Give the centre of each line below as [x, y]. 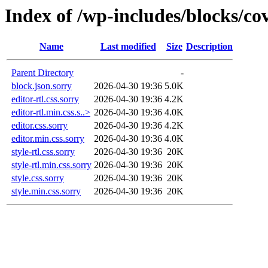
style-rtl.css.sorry [43, 152]
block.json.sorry [42, 86]
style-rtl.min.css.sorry [51, 165]
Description [209, 47]
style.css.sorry [38, 178]
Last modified [128, 47]
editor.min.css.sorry [48, 139]
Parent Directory [42, 73]
